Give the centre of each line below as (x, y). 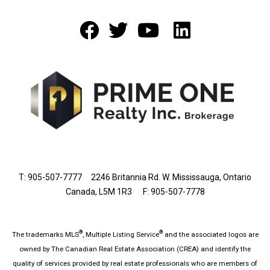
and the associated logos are (210, 234)
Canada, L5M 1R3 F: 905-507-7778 (135, 192)
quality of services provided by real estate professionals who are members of (135, 263)
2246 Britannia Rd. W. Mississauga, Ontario (167, 177)
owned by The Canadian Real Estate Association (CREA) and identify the (135, 249)
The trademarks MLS (45, 234)
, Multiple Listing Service (121, 234)
